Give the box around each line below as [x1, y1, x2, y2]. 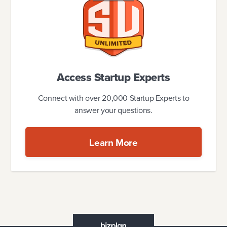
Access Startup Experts [57, 68, 170, 86]
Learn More [89, 135, 138, 150]
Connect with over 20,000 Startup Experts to [37, 92, 190, 104]
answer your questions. [74, 104, 153, 116]
